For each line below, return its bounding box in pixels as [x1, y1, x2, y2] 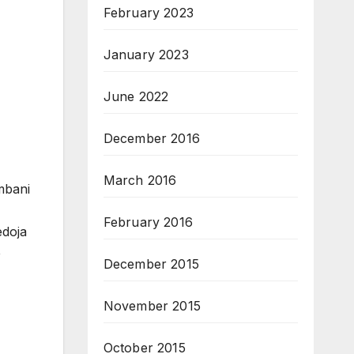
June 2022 [103, 88, 169, 105]
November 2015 [103, 298, 201, 314]
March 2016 [103, 172, 177, 189]
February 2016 [103, 214, 194, 231]
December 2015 [103, 256, 200, 273]
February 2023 [103, 5, 194, 21]
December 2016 [103, 130, 201, 147]
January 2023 [103, 47, 189, 63]
